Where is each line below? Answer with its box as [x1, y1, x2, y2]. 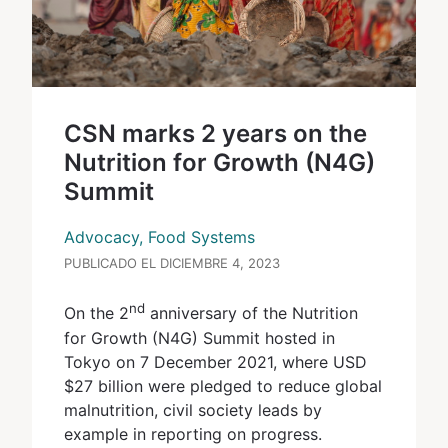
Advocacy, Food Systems [64, 226, 255, 247]
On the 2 [64, 303, 129, 324]
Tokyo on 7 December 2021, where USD [64, 351, 367, 372]
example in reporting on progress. [64, 423, 327, 444]
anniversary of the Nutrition [145, 303, 358, 324]
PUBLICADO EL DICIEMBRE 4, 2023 [64, 255, 280, 272]
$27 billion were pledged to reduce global [64, 375, 382, 396]
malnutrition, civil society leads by [64, 399, 322, 420]
